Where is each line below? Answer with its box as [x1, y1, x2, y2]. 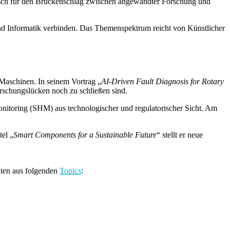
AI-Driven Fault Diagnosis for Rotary [101, 77, 224, 86]
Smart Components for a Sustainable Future [13, 130, 157, 140]
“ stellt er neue [157, 130, 203, 140]
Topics [60, 166, 81, 176]
